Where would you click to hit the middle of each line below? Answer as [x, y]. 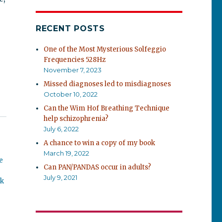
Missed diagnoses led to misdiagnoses [108, 84]
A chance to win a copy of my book [100, 143]
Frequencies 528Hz [75, 60]
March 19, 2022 [67, 153]
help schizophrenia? [76, 119]
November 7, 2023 [73, 70]
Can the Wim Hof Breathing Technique [107, 108]
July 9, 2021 [61, 177]
